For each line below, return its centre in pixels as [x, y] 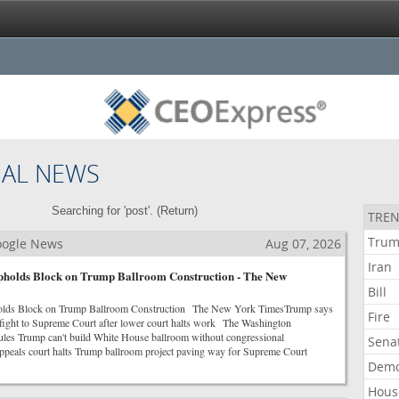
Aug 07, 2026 [303, 244]
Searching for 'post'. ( [106, 211]
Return [177, 211]
